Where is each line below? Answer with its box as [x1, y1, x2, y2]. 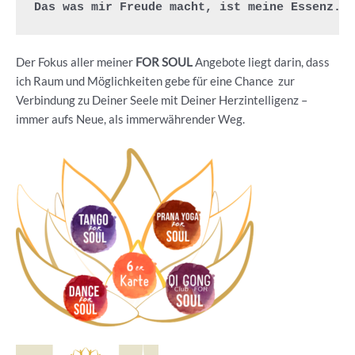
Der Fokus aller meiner [16, 55, 136, 70]
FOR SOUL [136, 55, 193, 70]
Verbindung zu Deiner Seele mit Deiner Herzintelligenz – [16, 94, 307, 108]
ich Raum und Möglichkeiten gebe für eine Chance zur [16, 74, 295, 89]
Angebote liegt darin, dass [193, 55, 330, 70]
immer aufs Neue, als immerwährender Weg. [16, 113, 245, 127]
